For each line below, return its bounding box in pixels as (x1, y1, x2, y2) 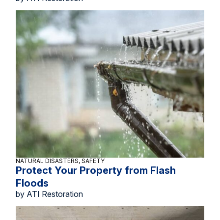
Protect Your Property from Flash (16, 165, 176, 176)
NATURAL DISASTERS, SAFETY (16, 157, 105, 165)
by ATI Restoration (16, 189, 83, 199)
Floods (16, 177, 49, 189)
